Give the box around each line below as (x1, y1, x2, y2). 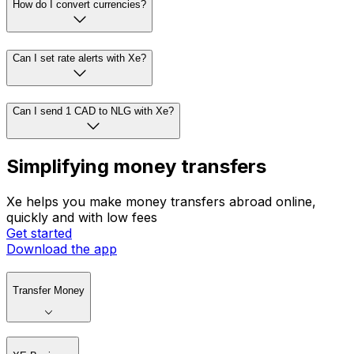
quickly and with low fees (6, 209, 157, 226)
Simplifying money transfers (6, 155, 266, 179)
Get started (6, 225, 72, 242)
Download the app (6, 241, 117, 258)
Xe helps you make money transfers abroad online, (6, 194, 316, 210)
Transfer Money (13, 284, 85, 297)
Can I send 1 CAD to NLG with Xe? (13, 105, 174, 118)
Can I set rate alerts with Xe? (13, 51, 146, 64)
